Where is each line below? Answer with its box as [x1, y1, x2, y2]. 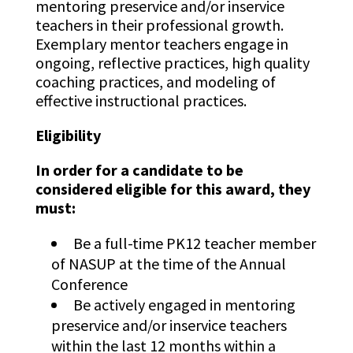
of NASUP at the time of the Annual [50, 254, 286, 274]
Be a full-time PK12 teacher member [72, 233, 316, 254]
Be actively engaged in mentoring [72, 295, 295, 315]
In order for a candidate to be [35, 160, 243, 180]
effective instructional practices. [35, 91, 250, 111]
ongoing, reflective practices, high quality [35, 53, 310, 73]
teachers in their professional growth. [35, 15, 284, 35]
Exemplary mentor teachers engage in [35, 34, 288, 54]
